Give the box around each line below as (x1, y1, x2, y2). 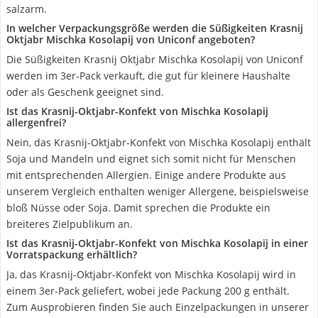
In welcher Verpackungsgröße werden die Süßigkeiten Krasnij (6, 21, 303, 35)
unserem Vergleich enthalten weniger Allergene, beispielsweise (6, 185, 309, 198)
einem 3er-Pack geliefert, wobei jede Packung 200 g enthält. (6, 284, 290, 297)
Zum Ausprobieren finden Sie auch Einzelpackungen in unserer (6, 300, 309, 314)
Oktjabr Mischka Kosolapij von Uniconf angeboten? (6, 33, 255, 46)
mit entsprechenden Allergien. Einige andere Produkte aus (6, 168, 286, 182)
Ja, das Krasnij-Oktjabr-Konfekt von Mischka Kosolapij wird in (6, 268, 296, 281)
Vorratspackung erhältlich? (6, 248, 137, 261)
